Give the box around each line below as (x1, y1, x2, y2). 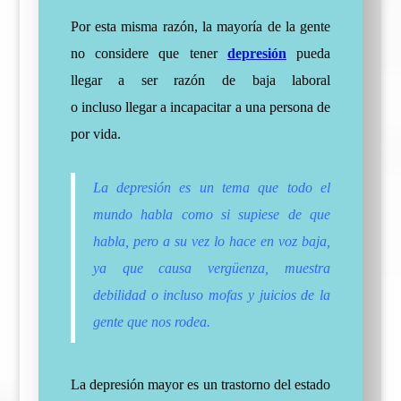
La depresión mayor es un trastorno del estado (70, 377, 331, 392)
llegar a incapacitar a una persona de (122, 99, 331, 115)
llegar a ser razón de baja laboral (70, 73, 331, 88)
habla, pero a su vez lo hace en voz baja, (92, 234, 331, 249)
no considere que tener (70, 46, 227, 61)
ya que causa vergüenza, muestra (92, 260, 331, 276)
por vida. (70, 126, 121, 141)
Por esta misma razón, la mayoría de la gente (70, 19, 331, 34)
